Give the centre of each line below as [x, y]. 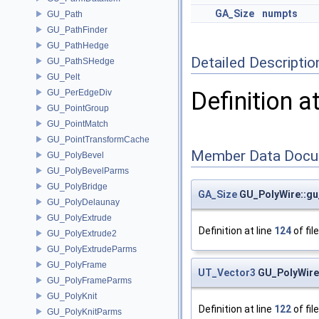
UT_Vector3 [227, 273]
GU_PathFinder [77, 30]
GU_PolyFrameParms [89, 280]
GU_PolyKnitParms [84, 312]
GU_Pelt [63, 77]
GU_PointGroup [78, 108]
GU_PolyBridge [77, 186]
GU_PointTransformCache [98, 139]
